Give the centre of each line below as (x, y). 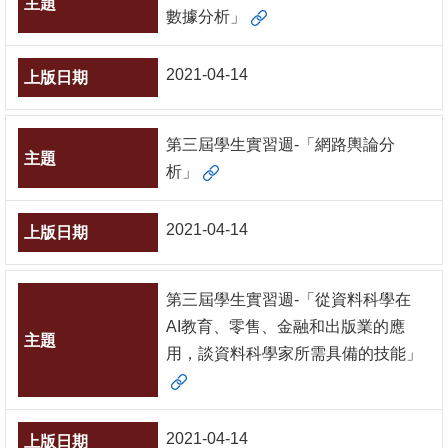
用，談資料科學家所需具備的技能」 (294, 353)
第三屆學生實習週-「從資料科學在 (288, 299)
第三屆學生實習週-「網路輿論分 (280, 144)
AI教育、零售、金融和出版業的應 (285, 326)
